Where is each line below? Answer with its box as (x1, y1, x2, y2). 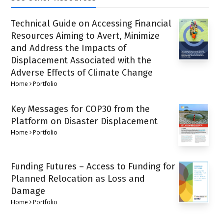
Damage (11, 186, 46, 196)
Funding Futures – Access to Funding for (11, 161, 176, 172)
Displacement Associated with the (11, 55, 152, 66)
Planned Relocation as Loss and (11, 173, 145, 184)
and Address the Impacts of (11, 42, 127, 54)
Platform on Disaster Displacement (11, 115, 158, 127)
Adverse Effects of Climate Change (11, 67, 153, 78)
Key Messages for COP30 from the (11, 103, 150, 114)
